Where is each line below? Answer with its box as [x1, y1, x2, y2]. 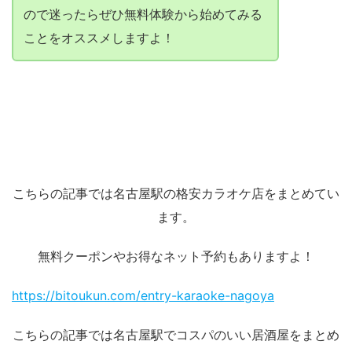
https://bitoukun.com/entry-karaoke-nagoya [12, 287, 274, 303]
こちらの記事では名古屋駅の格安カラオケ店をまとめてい [13, 185, 339, 201]
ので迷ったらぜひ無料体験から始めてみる [23, 5, 262, 22]
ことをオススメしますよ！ [23, 29, 174, 46]
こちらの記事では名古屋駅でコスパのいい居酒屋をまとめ [13, 326, 339, 343]
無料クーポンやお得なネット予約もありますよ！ [38, 247, 314, 264]
